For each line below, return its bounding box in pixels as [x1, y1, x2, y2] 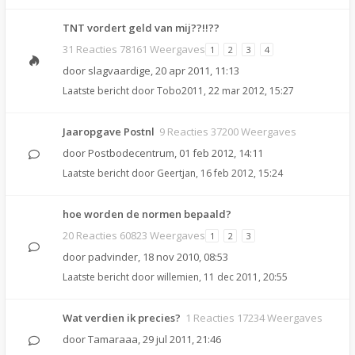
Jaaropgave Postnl [63, 124, 155, 139]
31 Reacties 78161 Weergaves [63, 42, 205, 56]
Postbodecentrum [88, 146, 174, 160]
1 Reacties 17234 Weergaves [185, 311, 323, 325]
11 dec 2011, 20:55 [204, 270, 288, 284]
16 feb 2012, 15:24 [200, 166, 283, 180]
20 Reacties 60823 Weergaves [63, 228, 205, 242]
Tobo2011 [157, 84, 204, 97]
